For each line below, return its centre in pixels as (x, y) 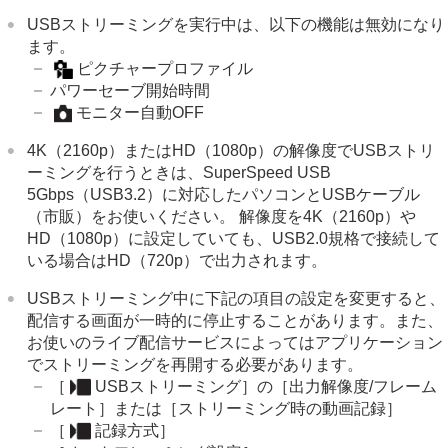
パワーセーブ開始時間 (130, 90)
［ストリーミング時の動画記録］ (282, 408)
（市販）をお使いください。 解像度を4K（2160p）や (222, 216)
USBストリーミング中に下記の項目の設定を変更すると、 (236, 298)
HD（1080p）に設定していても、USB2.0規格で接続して (234, 238)
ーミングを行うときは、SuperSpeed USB (179, 172)
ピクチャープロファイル (164, 68)
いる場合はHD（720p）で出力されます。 (177, 260)
